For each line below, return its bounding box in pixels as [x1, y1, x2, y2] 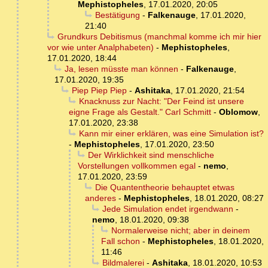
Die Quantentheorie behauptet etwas [95, 182, 234, 193]
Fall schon [101, 236, 140, 246]
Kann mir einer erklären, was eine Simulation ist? [78, 129, 264, 139]
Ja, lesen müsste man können [64, 64, 178, 74]
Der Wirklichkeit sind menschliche [87, 150, 214, 160]
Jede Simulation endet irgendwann [102, 204, 233, 214]
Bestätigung [95, 10, 140, 20]
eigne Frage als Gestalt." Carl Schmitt [69, 107, 211, 117]
